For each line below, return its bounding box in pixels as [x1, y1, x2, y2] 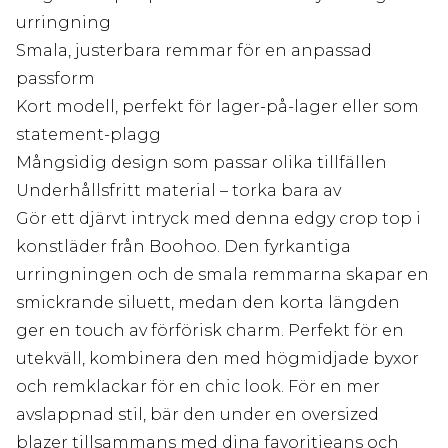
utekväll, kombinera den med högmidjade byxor [16, 349, 419, 369]
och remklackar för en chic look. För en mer [16, 377, 380, 397]
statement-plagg [16, 125, 161, 145]
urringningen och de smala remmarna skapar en [16, 265, 429, 285]
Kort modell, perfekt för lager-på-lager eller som [16, 97, 419, 117]
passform [16, 69, 95, 89]
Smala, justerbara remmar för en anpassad [16, 41, 372, 61]
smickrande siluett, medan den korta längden [16, 293, 400, 313]
